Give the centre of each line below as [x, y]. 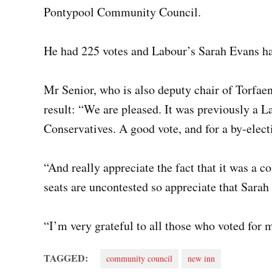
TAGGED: [66, 258]
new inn [201, 259]
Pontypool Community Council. [122, 12]
